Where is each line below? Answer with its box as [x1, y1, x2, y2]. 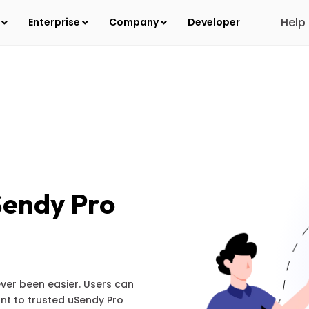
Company [109, 15, 161, 29]
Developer [188, 15, 241, 29]
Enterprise [28, 15, 83, 29]
